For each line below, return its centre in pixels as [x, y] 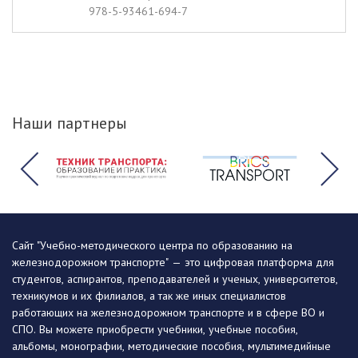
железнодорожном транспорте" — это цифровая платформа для [173, 263]
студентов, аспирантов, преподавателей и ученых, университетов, [175, 279]
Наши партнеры [70, 123]
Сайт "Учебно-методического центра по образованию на [152, 246]
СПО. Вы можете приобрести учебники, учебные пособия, [155, 330]
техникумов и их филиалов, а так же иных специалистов [149, 296]
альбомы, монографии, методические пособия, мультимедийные [171, 346]
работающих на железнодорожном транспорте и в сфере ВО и [168, 313]
